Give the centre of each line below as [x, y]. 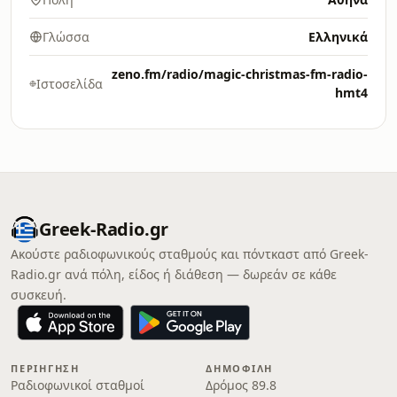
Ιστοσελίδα [69, 83]
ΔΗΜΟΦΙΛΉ [240, 368]
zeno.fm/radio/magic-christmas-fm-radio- [240, 74]
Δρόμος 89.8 [241, 385]
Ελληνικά [338, 37]
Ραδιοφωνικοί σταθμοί [78, 385]
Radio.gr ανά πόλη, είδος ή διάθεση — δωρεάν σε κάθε [174, 274]
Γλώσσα [66, 37]
